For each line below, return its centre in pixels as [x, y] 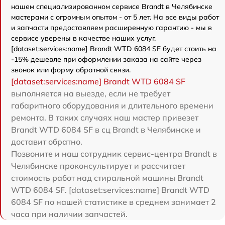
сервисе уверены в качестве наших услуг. [83, 38]
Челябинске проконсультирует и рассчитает [98, 166]
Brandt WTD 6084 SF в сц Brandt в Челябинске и [106, 130]
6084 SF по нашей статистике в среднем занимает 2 [114, 202]
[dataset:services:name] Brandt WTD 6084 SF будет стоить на [114, 49]
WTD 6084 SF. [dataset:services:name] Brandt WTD [110, 190]
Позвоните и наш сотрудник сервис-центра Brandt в [114, 154]
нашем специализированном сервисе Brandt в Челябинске [112, 7]
